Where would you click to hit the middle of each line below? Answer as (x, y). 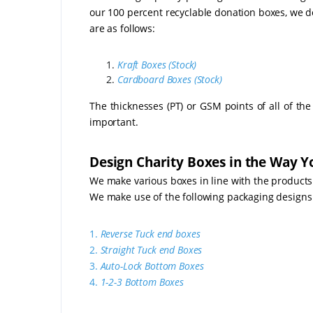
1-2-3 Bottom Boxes (142, 282)
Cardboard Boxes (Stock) (170, 79)
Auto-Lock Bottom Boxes (152, 265)
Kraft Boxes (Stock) (157, 64)
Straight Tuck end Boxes (151, 249)
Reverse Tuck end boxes (150, 233)
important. (114, 122)
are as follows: (122, 28)
